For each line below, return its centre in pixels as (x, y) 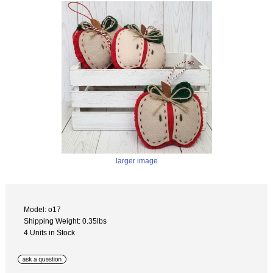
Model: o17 (43, 209)
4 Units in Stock (50, 232)
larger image (136, 160)
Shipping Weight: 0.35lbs (66, 221)
